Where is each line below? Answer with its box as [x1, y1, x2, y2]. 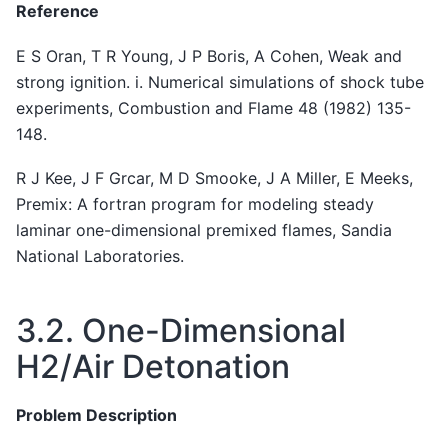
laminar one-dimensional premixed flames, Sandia [16, 220, 392, 241]
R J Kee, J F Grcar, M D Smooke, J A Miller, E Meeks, [16, 168, 413, 189]
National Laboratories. [16, 246, 184, 267]
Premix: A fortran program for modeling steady [16, 194, 374, 215]
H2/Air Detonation [16, 347, 290, 387]
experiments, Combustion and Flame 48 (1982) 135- [16, 97, 411, 118]
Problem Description [16, 404, 177, 425]
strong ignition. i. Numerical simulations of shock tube [16, 71, 424, 92]
